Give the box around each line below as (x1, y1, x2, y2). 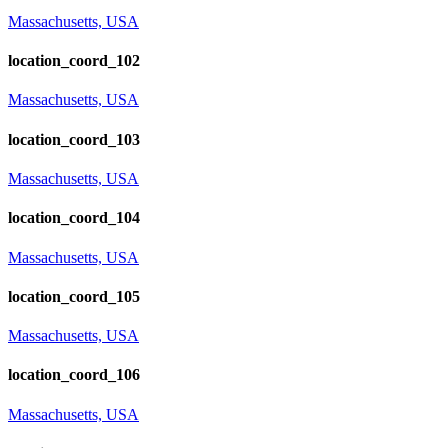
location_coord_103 (8, 130, 140, 148)
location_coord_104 (8, 209, 140, 227)
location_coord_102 (8, 52, 140, 70)
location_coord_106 (8, 366, 140, 384)
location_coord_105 (8, 287, 140, 305)
